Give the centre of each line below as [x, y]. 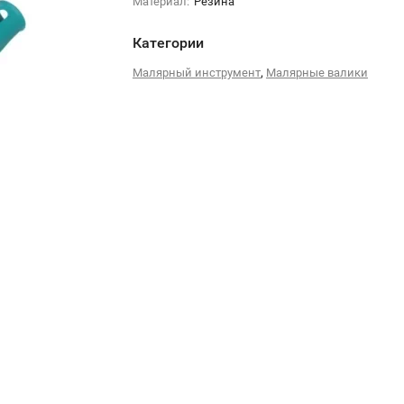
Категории [168, 42]
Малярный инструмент [196, 72]
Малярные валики [317, 72]
